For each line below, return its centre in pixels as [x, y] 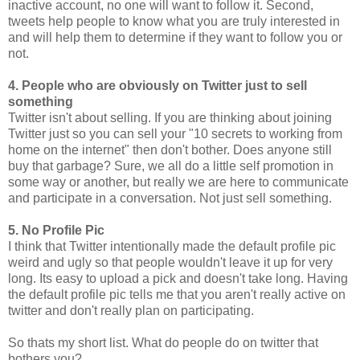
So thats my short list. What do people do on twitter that [163, 342]
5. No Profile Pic [56, 230]
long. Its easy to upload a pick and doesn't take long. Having [178, 278]
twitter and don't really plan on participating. [131, 310]
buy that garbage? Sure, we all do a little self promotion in [171, 166]
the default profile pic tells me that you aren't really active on [177, 294]
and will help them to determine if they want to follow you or [175, 37]
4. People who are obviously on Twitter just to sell [157, 85]
